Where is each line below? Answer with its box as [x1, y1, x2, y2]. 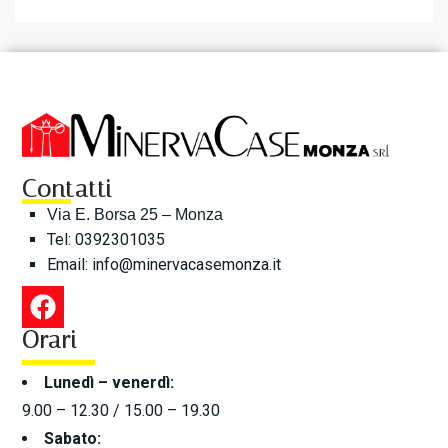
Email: [47, 255, 93, 275]
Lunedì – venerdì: [44, 372, 175, 392]
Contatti [22, 175, 113, 204]
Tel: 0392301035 [47, 230, 166, 250]
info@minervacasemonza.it [92, 255, 282, 275]
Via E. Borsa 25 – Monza [47, 206, 224, 224]
